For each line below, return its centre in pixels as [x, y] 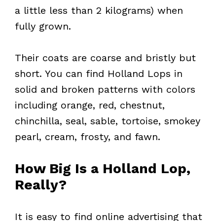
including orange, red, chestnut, [90, 105]
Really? [41, 184]
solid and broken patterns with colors [105, 89]
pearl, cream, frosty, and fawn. [88, 136]
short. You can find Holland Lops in [99, 73]
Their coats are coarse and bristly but [105, 57]
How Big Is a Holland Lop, [103, 168]
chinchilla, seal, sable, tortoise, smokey [108, 121]
